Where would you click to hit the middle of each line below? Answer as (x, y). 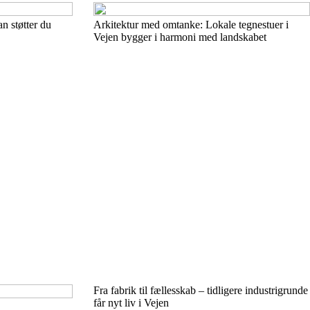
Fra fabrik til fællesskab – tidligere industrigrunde (200, 290)
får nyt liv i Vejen (131, 303)
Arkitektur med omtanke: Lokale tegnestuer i (191, 25)
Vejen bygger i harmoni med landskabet (180, 37)
